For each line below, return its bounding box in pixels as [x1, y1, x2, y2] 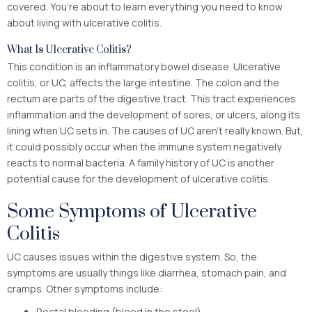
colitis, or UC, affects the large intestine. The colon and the [7, 75, 279, 89]
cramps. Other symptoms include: [7, 281, 162, 295]
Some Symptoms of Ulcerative [7, 199, 257, 224]
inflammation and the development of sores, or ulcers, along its [7, 107, 300, 121]
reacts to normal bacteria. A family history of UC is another [7, 155, 274, 169]
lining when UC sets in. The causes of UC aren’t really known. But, [7, 123, 304, 137]
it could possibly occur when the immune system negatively [7, 139, 281, 153]
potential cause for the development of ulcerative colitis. [7, 171, 270, 185]
